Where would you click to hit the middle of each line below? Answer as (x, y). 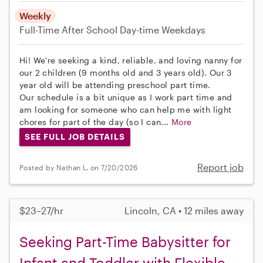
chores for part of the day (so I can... (95, 122)
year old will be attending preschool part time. (115, 85)
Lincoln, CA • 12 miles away (184, 211)
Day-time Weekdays (163, 29)
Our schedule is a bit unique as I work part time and (126, 97)
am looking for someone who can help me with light (126, 109)
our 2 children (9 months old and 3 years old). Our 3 (126, 72)
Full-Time (41, 29)
